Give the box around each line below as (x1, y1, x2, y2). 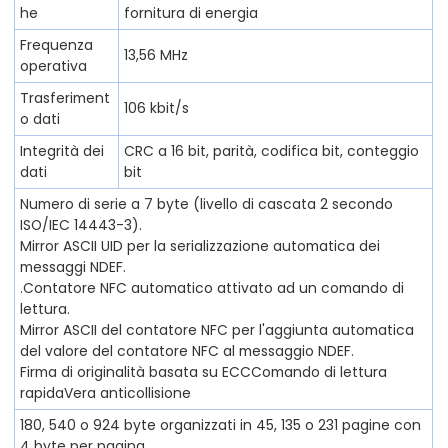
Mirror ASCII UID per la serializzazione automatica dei (20, 235, 381, 256)
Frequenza (20, 34, 94, 55)
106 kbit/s (124, 98, 190, 119)
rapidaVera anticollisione (20, 382, 192, 403)
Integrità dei (20, 140, 105, 161)
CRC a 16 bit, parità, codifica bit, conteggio (124, 140, 420, 161)
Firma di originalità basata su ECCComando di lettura (20, 361, 388, 382)
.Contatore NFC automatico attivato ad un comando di (20, 277, 405, 298)
